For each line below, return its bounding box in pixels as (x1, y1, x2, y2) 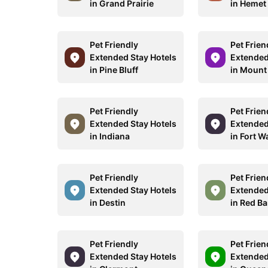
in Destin (90, 197, 126, 208)
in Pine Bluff (90, 65, 138, 75)
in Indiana (90, 131, 130, 141)
